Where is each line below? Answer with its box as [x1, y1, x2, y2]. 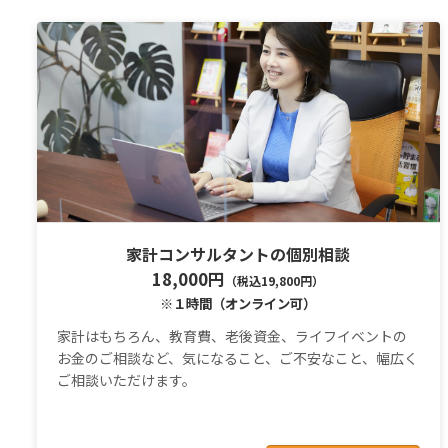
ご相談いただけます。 [57, 370, 196, 391]
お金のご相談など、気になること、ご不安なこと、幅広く [57, 348, 418, 369]
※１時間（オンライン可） [160, 293, 317, 313]
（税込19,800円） [225, 271, 325, 289]
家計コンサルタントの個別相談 [126, 241, 351, 266]
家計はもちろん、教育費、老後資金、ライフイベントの [57, 326, 407, 347]
